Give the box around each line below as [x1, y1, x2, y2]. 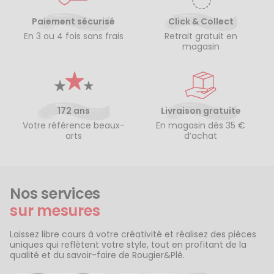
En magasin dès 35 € [156, 119, 245, 131]
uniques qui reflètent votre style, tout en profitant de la [10, 238, 246, 251]
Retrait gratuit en [164, 29, 237, 42]
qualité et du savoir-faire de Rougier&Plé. [10, 248, 185, 261]
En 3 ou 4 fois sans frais [23, 29, 124, 42]
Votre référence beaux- [22, 119, 125, 131]
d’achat [184, 129, 217, 142]
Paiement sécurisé [32, 15, 115, 28]
